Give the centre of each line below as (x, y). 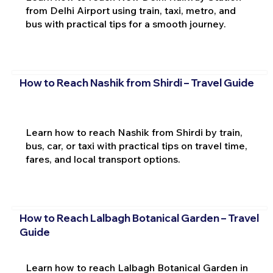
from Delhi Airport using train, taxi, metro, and (130, 10)
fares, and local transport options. (103, 159)
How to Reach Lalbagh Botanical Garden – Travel (139, 218)
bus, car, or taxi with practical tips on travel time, (136, 146)
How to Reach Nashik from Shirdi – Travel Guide (136, 83)
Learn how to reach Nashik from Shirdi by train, (134, 132)
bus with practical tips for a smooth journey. (126, 23)
